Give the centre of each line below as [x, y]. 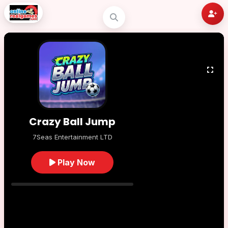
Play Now [75, 162]
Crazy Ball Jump [72, 122]
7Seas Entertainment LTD [72, 137]
